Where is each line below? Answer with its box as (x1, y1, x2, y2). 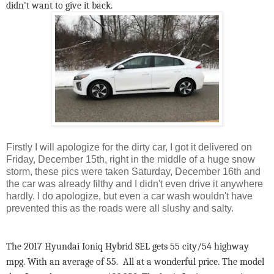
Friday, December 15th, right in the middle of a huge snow (6, 154, 255, 165)
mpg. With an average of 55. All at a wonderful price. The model (6, 256, 264, 267)
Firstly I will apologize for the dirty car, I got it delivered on (6, 141, 252, 152)
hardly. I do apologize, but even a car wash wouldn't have (6, 190, 253, 201)
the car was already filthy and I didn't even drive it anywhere (6, 178, 263, 189)
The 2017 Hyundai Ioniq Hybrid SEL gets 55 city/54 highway (6, 240, 249, 252)
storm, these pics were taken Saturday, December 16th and (6, 166, 261, 177)
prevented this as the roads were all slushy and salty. (6, 202, 234, 213)
